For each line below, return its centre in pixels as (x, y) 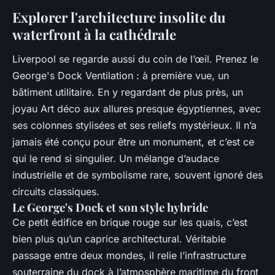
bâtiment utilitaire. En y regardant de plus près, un (128, 92)
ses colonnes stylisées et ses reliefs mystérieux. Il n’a (134, 126)
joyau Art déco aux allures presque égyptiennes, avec (137, 109)
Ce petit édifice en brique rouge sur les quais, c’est (130, 223)
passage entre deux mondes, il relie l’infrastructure (129, 256)
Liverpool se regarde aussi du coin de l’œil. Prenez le (135, 59)
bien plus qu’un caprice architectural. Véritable (119, 239)
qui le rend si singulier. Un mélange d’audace (116, 159)
